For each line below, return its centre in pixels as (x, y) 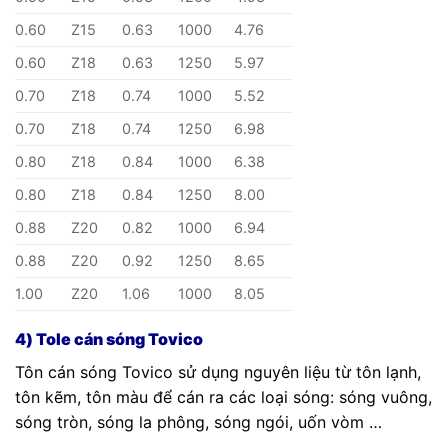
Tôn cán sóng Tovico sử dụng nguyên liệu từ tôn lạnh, (218, 371)
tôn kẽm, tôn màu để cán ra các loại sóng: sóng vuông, (223, 396)
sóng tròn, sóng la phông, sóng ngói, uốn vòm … (198, 421)
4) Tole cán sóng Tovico (109, 338)
